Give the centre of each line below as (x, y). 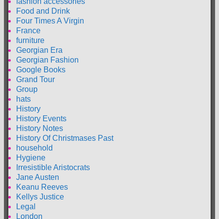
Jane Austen (38, 177)
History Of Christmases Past (65, 138)
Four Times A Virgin (50, 21)
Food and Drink (43, 11)
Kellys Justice (40, 197)
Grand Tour (35, 80)
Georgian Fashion (47, 60)
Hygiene (31, 158)
